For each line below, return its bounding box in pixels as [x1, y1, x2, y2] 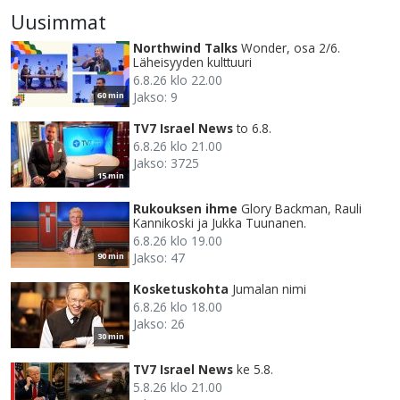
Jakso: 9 [133, 88, 178, 106]
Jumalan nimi [232, 280, 306, 298]
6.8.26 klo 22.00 [133, 71, 222, 89]
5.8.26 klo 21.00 [133, 379, 222, 396]
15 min [97, 170, 124, 182]
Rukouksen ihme [133, 200, 237, 218]
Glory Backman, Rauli [241, 200, 362, 218]
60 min [97, 89, 124, 102]
